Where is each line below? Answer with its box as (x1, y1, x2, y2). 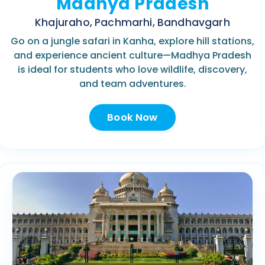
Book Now (107, 110, 158, 124)
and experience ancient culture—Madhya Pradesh (14, 48, 251, 62)
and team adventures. (79, 76, 186, 91)
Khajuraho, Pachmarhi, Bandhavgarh (35, 15, 230, 30)
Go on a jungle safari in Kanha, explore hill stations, (11, 34, 254, 48)
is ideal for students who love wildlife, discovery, (18, 62, 247, 76)
